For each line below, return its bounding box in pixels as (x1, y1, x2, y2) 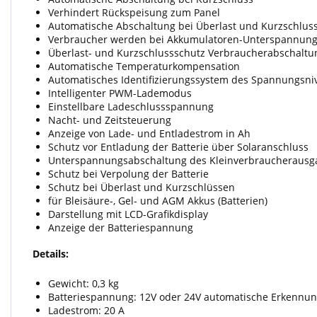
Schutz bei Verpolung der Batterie (48, 167, 209, 180)
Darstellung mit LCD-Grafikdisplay (48, 207, 208, 221)
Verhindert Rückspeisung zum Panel (48, 6, 220, 19)
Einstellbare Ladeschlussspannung (48, 100, 214, 113)
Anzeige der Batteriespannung (48, 221, 193, 234)
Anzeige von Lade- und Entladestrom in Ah (48, 127, 250, 140)
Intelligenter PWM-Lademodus (48, 86, 192, 100)
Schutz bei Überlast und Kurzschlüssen (48, 180, 235, 194)
